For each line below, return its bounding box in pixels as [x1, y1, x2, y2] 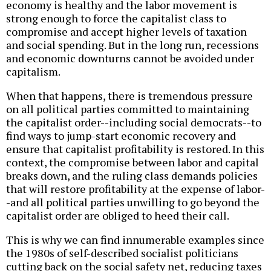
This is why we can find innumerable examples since [6, 232, 264, 247]
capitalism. [6, 64, 60, 79]
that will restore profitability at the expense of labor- [6, 181, 265, 196]
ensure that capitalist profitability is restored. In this [6, 141, 264, 156]
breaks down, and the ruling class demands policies [6, 168, 258, 183]
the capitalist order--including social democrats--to [6, 114, 261, 129]
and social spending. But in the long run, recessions [6, 37, 259, 52]
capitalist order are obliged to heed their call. [6, 207, 229, 223]
